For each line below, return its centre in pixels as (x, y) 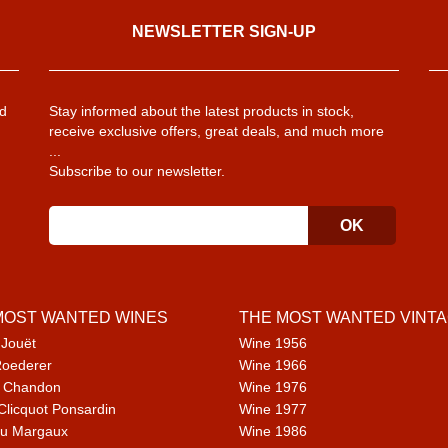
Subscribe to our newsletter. (137, 171)
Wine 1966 (273, 365)
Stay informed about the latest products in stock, (201, 111)
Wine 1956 (273, 343)
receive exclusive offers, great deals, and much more (216, 131)
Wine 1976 (273, 387)
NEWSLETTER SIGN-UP (224, 31)
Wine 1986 (273, 431)
